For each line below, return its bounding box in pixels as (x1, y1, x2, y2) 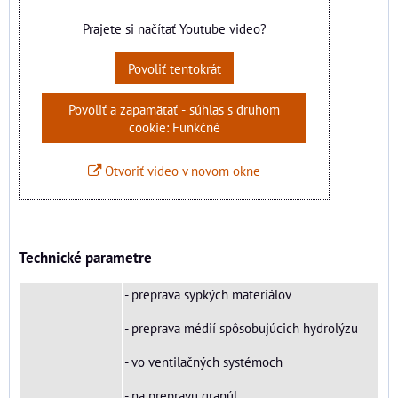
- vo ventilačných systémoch (124, 353, 283, 371)
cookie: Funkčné (128, 118, 220, 137)
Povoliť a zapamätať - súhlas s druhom (68, 100, 280, 119)
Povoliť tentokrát (127, 60, 221, 78)
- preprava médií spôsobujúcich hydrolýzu (124, 319, 358, 338)
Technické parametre (19, 248, 155, 268)
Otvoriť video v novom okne (101, 162, 260, 180)
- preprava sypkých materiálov (124, 285, 291, 304)
